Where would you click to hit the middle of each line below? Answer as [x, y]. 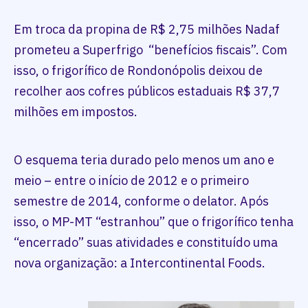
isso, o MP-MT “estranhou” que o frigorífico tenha [154, 222]
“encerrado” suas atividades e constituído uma [146, 243]
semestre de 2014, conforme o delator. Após [141, 201]
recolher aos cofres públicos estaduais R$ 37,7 [147, 91]
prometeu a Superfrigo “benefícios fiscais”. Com [151, 50]
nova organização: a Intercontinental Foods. [140, 263]
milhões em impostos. [76, 112]
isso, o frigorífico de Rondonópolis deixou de [138, 71]
